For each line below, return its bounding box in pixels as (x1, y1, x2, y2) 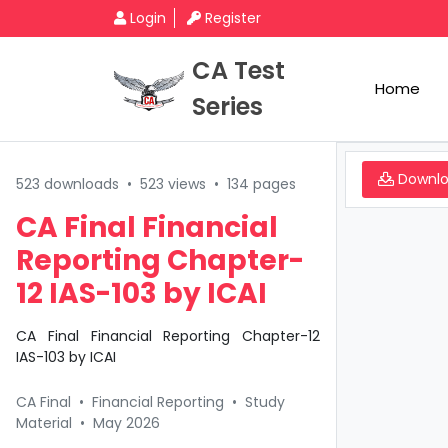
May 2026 (93, 413, 160, 433)
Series (192, 90, 263, 123)
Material (16, 413, 72, 433)
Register (205, 8, 261, 28)
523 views (140, 174, 206, 194)
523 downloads (16, 174, 119, 194)
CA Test (192, 54, 285, 87)
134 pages (227, 174, 296, 194)
